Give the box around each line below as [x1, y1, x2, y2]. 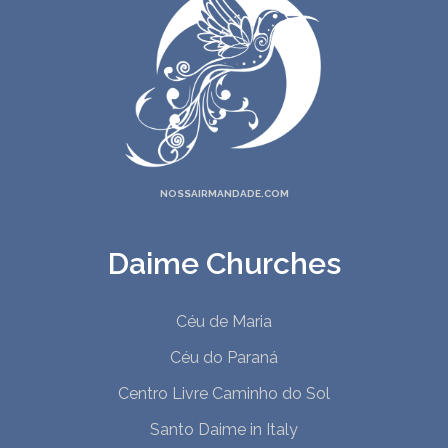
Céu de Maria [176, 311, 272, 331]
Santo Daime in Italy [150, 419, 298, 439]
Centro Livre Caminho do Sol [118, 383, 330, 403]
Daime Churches [107, 245, 341, 281]
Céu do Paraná [170, 347, 278, 367]
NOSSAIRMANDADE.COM [159, 187, 289, 199]
